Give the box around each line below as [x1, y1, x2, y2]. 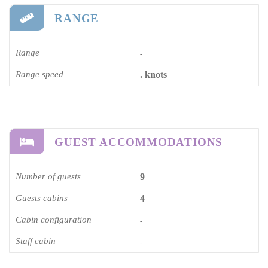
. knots [140, 69, 167, 80]
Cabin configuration [16, 214, 92, 224]
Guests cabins [16, 193, 68, 203]
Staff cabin [16, 236, 56, 246]
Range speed [16, 69, 63, 79]
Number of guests [16, 171, 81, 181]
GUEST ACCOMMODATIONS [54, 135, 223, 148]
